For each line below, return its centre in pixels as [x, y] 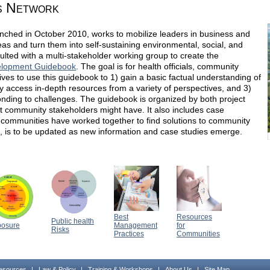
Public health [72, 221]
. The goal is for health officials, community [158, 67]
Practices [129, 234]
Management [135, 225]
